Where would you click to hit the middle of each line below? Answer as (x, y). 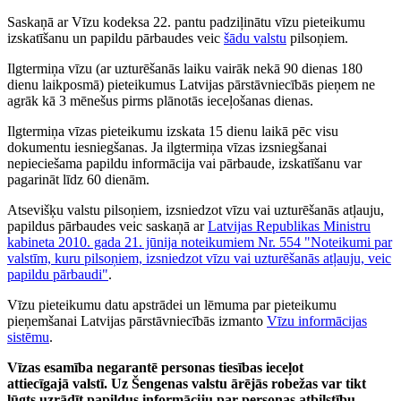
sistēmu (28, 337)
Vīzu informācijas (317, 320)
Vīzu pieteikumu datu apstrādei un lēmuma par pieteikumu (172, 304)
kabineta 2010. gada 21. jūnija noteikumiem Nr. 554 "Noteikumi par (200, 242)
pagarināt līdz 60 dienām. (78, 179)
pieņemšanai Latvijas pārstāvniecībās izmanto (137, 320)
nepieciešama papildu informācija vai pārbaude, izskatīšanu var (184, 163)
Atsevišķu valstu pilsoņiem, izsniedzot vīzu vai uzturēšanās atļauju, (196, 209)
